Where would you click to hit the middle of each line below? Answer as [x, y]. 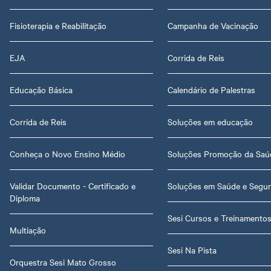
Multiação [28, 230]
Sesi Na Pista [192, 250]
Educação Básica [41, 89]
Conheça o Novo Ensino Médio [67, 153]
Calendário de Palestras [212, 89]
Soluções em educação [211, 121]
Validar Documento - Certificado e [73, 185]
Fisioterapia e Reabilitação [58, 25]
